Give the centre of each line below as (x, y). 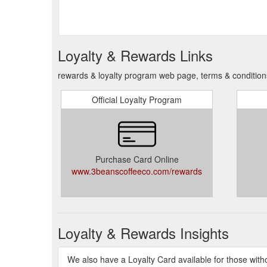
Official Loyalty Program (137, 100)
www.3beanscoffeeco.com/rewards (137, 171)
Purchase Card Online (137, 159)
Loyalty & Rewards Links (135, 55)
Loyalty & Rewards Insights (143, 233)
